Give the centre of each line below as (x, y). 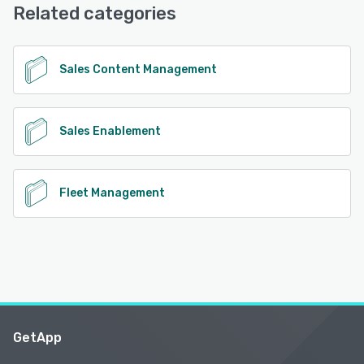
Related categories (95, 13)
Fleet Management (112, 193)
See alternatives (83, 28)
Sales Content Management (138, 69)
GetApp (37, 337)
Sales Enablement (110, 131)
